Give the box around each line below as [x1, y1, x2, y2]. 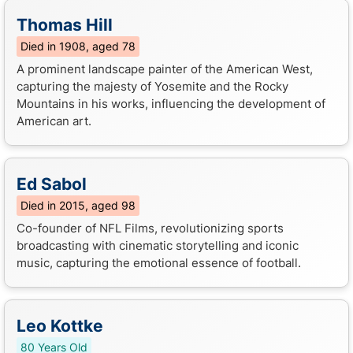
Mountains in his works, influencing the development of [17, 95, 325, 111]
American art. [17, 113, 91, 128]
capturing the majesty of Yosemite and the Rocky [17, 78, 288, 94]
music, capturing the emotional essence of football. [17, 255, 301, 270]
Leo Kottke [17, 315, 103, 336]
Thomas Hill [17, 14, 113, 35]
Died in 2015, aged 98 [20, 199, 136, 212]
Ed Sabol [17, 173, 87, 194]
